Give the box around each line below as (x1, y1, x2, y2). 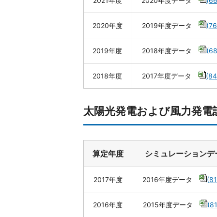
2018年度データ (141, 46, 199, 55)
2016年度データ (142, 175, 199, 184)
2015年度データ (142, 201, 200, 209)
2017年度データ (142, 72, 198, 80)
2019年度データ (142, 21, 199, 30)
